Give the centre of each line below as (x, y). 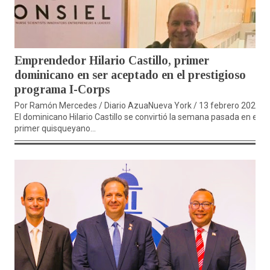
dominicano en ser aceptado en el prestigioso (130, 75)
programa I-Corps (62, 89)
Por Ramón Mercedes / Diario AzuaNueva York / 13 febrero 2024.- (140, 106)
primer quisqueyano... (55, 129)
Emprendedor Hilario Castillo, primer (112, 61)
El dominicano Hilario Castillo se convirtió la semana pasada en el (137, 117)
